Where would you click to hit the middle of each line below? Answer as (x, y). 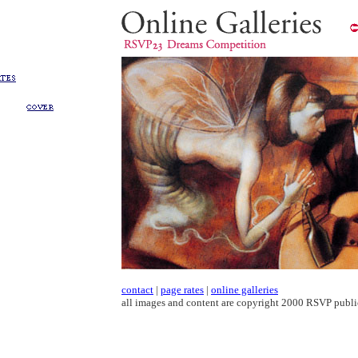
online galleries (245, 290)
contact (137, 290)
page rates (182, 290)
